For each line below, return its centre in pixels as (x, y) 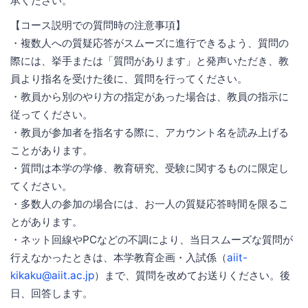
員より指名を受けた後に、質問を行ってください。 (129, 78)
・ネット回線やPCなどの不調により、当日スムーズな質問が (152, 239)
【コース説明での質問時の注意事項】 (98, 25)
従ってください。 (52, 114)
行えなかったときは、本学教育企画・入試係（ (119, 257)
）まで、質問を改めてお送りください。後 (192, 275)
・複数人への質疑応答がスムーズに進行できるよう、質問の (150, 43)
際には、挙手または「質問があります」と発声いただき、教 (150, 60)
